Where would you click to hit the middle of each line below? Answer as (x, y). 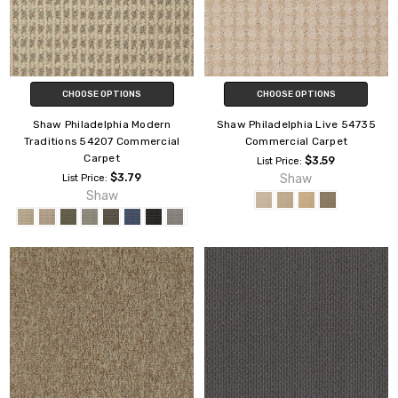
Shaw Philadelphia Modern (102, 124)
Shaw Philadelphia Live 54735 (296, 124)
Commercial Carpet (296, 141)
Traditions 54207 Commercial (102, 141)
